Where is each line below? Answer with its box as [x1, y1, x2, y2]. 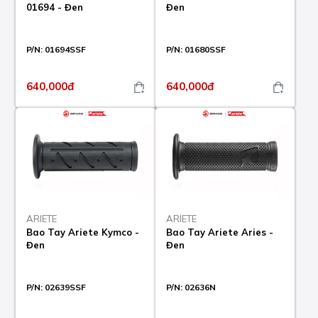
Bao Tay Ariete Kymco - [26, 226, 140, 238]
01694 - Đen [26, 1, 84, 13]
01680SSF [184, 44, 226, 55]
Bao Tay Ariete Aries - [165, 226, 273, 238]
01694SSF [45, 44, 87, 55]
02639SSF [45, 282, 87, 293]
